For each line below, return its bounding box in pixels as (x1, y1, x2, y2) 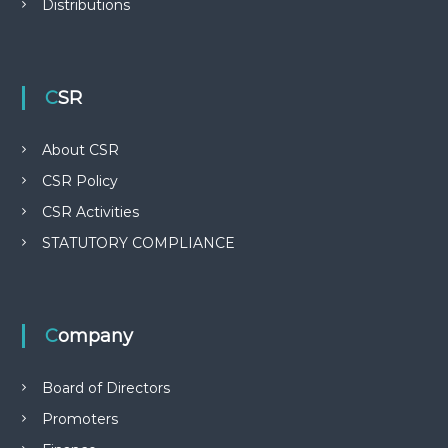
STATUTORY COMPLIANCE (41, 234, 235, 252)
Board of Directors (41, 379, 170, 397)
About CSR (41, 141, 119, 159)
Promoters (41, 410, 118, 428)
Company (57, 325, 133, 347)
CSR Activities (41, 203, 139, 221)
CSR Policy (41, 172, 118, 190)
